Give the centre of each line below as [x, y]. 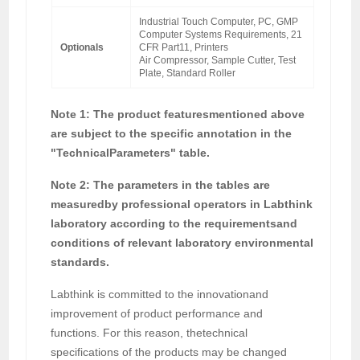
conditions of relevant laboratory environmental [182, 242]
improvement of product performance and [157, 313]
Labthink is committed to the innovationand [160, 294]
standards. [80, 262]
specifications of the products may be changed [169, 352]
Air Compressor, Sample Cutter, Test [217, 60]
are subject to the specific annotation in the [172, 133]
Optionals [82, 47]
